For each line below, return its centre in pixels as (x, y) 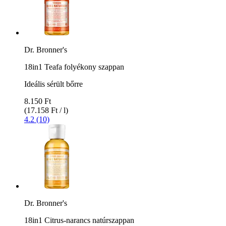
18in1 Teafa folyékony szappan (74, 67)
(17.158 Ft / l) (46, 110)
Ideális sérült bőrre (53, 84)
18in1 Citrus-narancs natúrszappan (79, 220)
